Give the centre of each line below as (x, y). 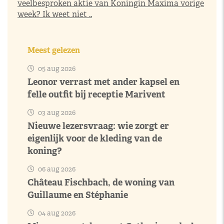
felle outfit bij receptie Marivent (96, 94)
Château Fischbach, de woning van (101, 182)
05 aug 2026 (56, 68)
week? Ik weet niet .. (55, 14)
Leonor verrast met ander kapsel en (103, 81)
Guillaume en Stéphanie (78, 194)
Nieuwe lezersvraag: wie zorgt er (98, 125)
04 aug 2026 (56, 213)
